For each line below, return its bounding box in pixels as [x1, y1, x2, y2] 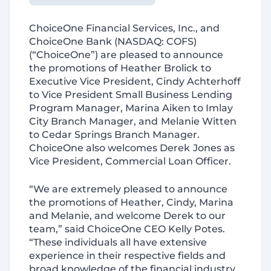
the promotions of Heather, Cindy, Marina [29, 197, 233, 208]
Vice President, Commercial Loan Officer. [29, 155, 231, 167]
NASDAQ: [117, 36, 164, 47]
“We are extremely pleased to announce [29, 183, 227, 195]
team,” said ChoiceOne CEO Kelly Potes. [29, 223, 225, 235]
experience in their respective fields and [29, 250, 226, 261]
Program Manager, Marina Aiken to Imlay [29, 102, 233, 114]
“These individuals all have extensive [29, 237, 207, 248]
